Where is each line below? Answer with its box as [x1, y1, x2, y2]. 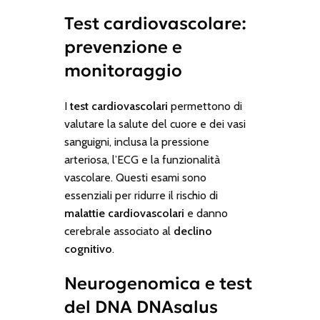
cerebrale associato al [64, 224, 174, 239]
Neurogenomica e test [64, 273, 252, 295]
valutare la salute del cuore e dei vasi [64, 117, 246, 131]
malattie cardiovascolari [64, 206, 184, 221]
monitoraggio [64, 60, 182, 82]
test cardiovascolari [69, 99, 168, 114]
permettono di [167, 99, 242, 114]
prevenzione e [64, 36, 182, 59]
